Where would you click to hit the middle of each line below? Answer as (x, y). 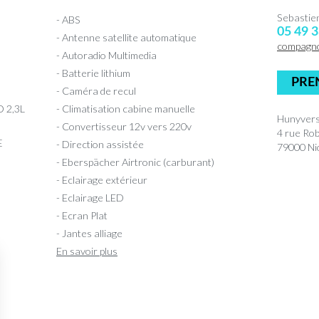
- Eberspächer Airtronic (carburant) (135, 162)
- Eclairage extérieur (102, 179)
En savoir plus (87, 251)
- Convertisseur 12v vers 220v (124, 126)
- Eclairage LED (90, 197)
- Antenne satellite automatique (126, 37)
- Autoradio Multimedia (106, 55)
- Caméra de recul (96, 90)
